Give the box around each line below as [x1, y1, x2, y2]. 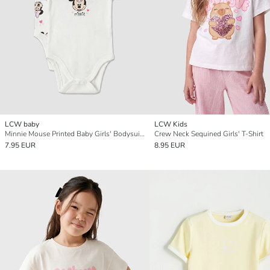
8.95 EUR [154, 140, 185, 151]
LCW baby [5, 119, 39, 130]
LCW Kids [154, 119, 187, 130]
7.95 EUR [5, 140, 36, 151]
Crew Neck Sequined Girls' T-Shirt [154, 129, 263, 139]
